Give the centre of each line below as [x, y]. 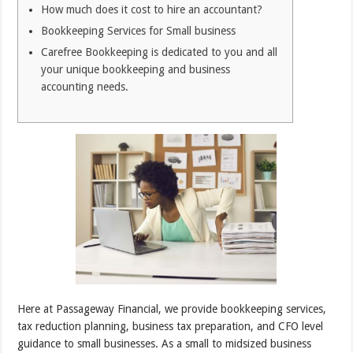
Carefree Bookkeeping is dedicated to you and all [160, 52]
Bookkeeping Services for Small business [139, 31]
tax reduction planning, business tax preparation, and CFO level [171, 327]
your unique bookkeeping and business [136, 69]
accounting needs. [85, 87]
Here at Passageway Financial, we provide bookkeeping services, [172, 309]
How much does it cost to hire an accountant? [152, 9]
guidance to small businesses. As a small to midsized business [165, 344]
